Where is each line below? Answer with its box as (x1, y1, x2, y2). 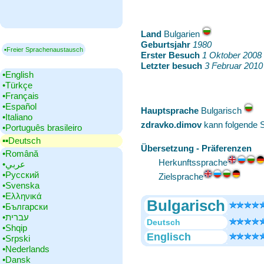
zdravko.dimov (141, 120, 202, 130)
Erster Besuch (141, 50, 200, 60)
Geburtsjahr (141, 39, 190, 49)
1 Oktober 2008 (202, 50, 262, 60)
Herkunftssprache (159, 157, 227, 167)
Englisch (147, 231, 191, 243)
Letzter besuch (141, 61, 202, 71)
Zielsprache (159, 171, 203, 181)
